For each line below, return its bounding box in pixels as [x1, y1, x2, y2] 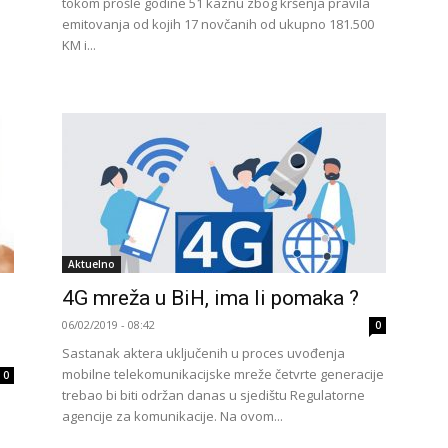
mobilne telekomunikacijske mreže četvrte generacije [62, 365, 384, 383]
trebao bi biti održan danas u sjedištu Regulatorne [62, 386, 365, 404]
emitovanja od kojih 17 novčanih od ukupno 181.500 [62, 15, 374, 33]
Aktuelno [68, 257, 115, 271]
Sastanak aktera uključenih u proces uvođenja [62, 344, 345, 362]
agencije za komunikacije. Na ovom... [62, 407, 283, 425]
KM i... [62, 36, 96, 54]
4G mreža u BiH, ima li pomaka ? [62, 286, 359, 310]
